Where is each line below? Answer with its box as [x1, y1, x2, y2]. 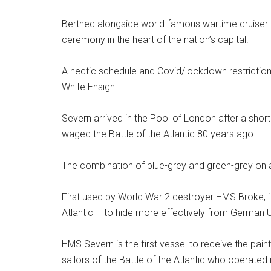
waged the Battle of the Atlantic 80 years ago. [62, 128, 256, 140]
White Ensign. [62, 81, 117, 93]
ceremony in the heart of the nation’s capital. [62, 34, 249, 45]
